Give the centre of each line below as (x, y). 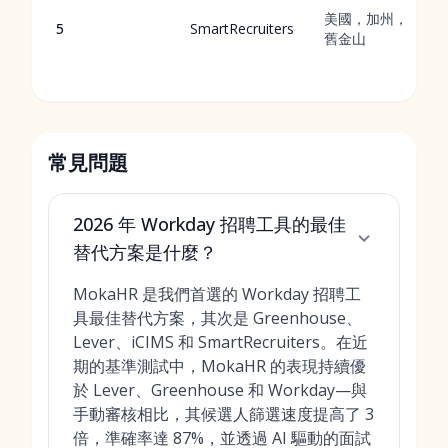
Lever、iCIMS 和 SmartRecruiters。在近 (220, 342)
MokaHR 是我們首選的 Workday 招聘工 (217, 294)
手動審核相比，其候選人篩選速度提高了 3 (223, 414)
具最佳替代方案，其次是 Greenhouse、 (217, 318)
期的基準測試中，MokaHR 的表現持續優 (219, 366)
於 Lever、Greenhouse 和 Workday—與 (220, 390)
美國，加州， (366, 18)
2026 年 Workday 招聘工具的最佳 (209, 224)
